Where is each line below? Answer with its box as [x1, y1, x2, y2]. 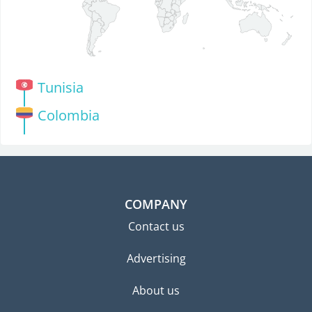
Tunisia [37, 78, 84, 97]
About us [132, 283, 180, 299]
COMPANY [125, 196, 187, 213]
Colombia [37, 106, 100, 125]
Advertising [126, 251, 186, 267]
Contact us [127, 219, 185, 235]
